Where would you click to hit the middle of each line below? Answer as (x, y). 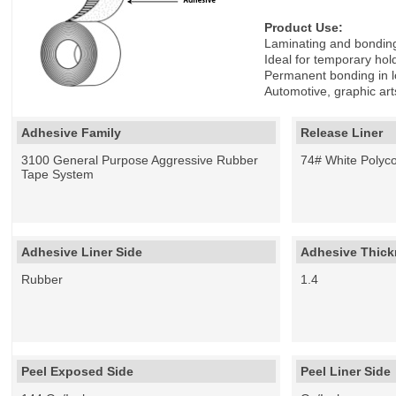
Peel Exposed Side (78, 371)
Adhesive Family (72, 133)
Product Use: (304, 27)
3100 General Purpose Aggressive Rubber (140, 160)
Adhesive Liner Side (82, 252)
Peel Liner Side (346, 371)
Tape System (58, 174)
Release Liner (342, 133)
